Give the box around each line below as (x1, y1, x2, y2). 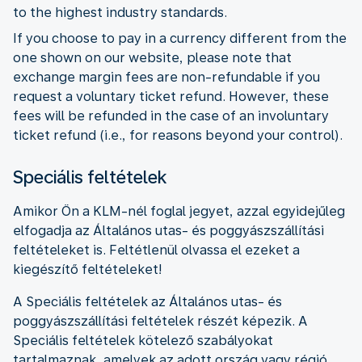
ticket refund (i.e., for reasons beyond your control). (13, 127, 343, 143)
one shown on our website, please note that (13, 49, 292, 65)
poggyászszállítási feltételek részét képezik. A (13, 313, 308, 329)
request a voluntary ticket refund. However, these (13, 88, 329, 104)
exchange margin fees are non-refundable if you (13, 69, 320, 85)
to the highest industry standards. (13, 4, 227, 20)
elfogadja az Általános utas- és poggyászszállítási (13, 222, 324, 238)
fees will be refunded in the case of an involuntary (13, 107, 329, 124)
